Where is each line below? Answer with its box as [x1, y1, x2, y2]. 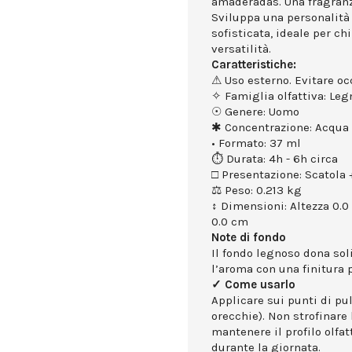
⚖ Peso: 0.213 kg [211, 183, 302, 198]
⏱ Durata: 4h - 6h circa [211, 152, 338, 167]
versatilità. [211, 42, 271, 57]
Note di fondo [211, 230, 286, 245]
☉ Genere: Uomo [211, 104, 299, 119]
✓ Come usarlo [211, 277, 295, 292]
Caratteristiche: [211, 57, 296, 72]
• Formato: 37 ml [211, 136, 301, 151]
